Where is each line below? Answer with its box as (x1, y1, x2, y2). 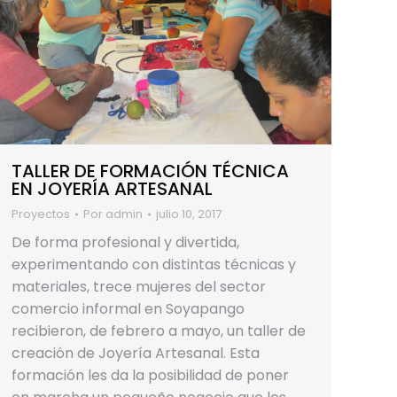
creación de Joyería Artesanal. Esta (12, 342, 260, 363)
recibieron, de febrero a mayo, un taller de (12, 320, 306, 341)
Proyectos (12, 205, 70, 222)
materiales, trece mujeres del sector (12, 276, 266, 297)
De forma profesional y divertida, (12, 231, 239, 253)
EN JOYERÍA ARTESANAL (12, 175, 213, 201)
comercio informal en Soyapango (12, 298, 245, 319)
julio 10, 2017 (156, 205, 222, 222)
